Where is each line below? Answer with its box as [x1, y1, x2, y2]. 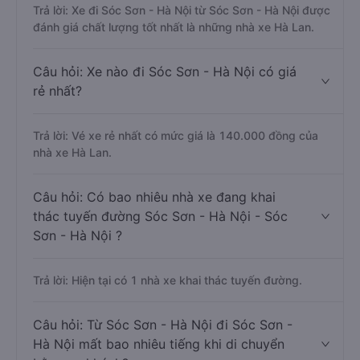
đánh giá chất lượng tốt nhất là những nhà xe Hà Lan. [33, 20, 314, 34]
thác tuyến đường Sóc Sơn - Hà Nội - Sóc [33, 208, 288, 224]
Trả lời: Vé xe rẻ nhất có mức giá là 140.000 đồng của [33, 129, 318, 142]
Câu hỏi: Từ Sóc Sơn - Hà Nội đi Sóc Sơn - [33, 317, 292, 333]
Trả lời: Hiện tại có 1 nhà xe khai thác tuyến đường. [33, 273, 302, 287]
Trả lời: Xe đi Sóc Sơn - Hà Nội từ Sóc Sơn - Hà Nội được [33, 3, 330, 17]
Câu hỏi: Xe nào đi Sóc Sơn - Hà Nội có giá [33, 63, 297, 80]
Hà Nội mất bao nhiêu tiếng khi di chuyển [33, 336, 284, 352]
